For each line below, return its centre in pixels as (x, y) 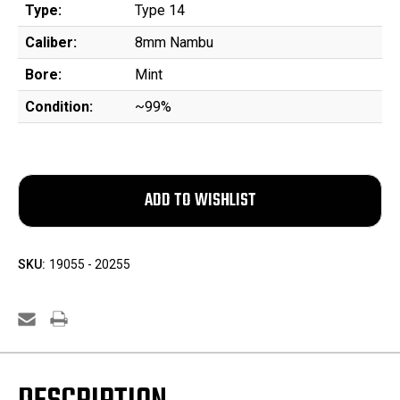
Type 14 (160, 11)
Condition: (59, 107)
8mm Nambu (174, 43)
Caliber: (51, 43)
